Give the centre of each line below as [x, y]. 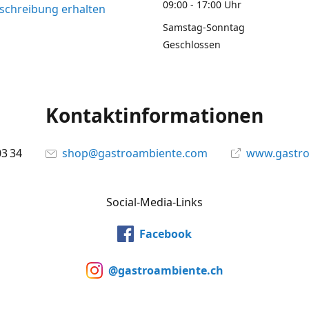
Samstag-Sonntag [204, 28]
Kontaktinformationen [154, 116]
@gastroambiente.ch [166, 270]
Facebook [166, 233]
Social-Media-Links [154, 202]
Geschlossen [192, 45]
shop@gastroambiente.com [135, 153]
